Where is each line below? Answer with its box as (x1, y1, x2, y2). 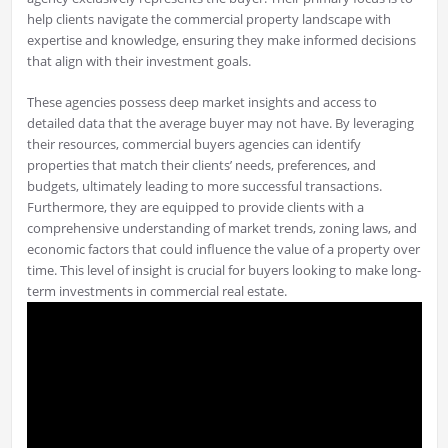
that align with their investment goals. (26, 52, 251, 71)
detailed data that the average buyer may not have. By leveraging (26, 114, 414, 133)
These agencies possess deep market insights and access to (26, 93, 377, 112)
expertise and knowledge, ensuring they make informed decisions (26, 31, 416, 50)
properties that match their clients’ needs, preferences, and (26, 156, 376, 175)
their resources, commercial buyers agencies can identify (26, 135, 361, 154)
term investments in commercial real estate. (26, 282, 287, 301)
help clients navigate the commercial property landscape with (26, 10, 391, 29)
